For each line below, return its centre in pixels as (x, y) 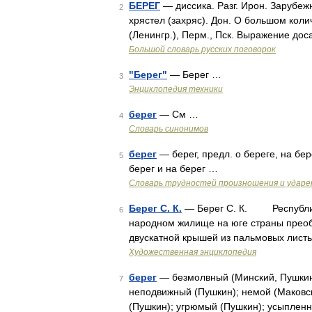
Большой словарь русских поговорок (202, 49)
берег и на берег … (173, 169)
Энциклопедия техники (176, 89)
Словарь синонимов (169, 129)
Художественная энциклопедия (193, 252)
